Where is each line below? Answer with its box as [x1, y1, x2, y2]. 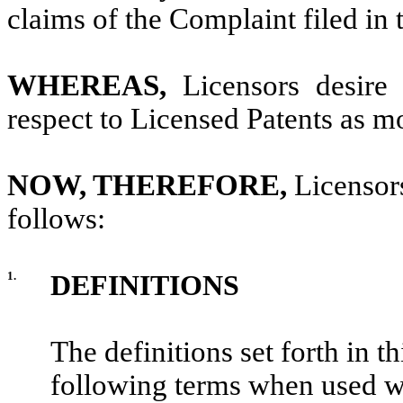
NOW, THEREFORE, [7, 168, 294, 201]
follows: [7, 201, 105, 235]
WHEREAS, [7, 68, 183, 102]
